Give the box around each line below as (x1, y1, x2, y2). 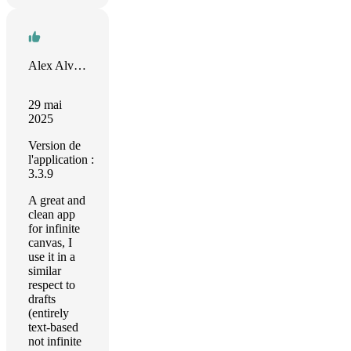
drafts (28, 292, 56, 306)
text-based (28, 320, 78, 334)
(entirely (28, 306, 69, 320)
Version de (28, 139, 81, 152)
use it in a (28, 250, 75, 263)
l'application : (28, 153, 94, 166)
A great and (28, 194, 85, 207)
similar (28, 264, 61, 277)
